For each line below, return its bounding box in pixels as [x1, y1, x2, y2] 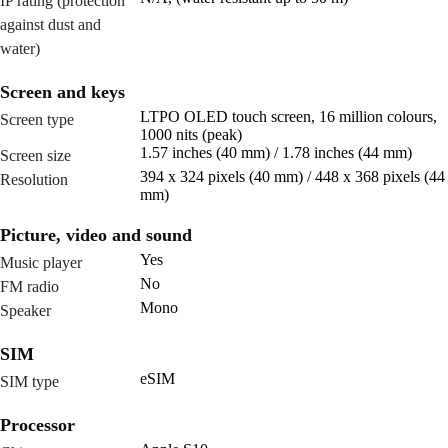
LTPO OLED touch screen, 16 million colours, [140, 108, 437, 126]
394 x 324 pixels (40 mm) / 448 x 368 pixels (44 [140, 168, 445, 186]
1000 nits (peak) [140, 126, 242, 144]
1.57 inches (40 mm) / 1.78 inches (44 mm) [140, 144, 412, 162]
